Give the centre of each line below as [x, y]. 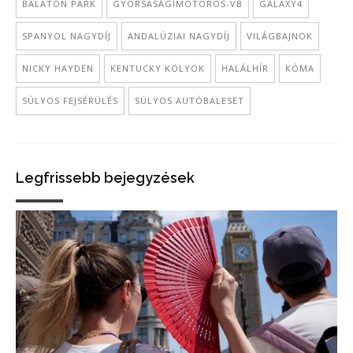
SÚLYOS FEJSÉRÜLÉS [70, 100]
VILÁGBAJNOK [280, 36]
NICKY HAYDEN [58, 68]
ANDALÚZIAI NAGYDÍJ [179, 36]
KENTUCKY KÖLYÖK [158, 68]
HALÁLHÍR [245, 68]
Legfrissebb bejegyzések [105, 178]
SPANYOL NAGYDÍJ [67, 36]
